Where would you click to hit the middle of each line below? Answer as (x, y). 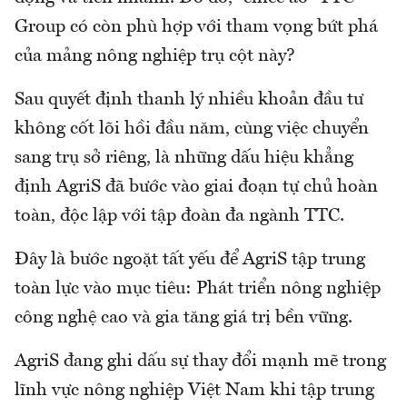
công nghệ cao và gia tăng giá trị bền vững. (184, 318)
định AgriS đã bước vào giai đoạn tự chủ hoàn (196, 188)
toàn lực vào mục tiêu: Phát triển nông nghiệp (198, 289)
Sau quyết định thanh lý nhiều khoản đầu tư (189, 100)
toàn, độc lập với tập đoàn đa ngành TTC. (179, 217)
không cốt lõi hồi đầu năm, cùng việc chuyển (192, 129)
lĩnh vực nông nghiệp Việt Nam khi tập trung (194, 391)
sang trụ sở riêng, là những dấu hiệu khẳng (184, 159)
